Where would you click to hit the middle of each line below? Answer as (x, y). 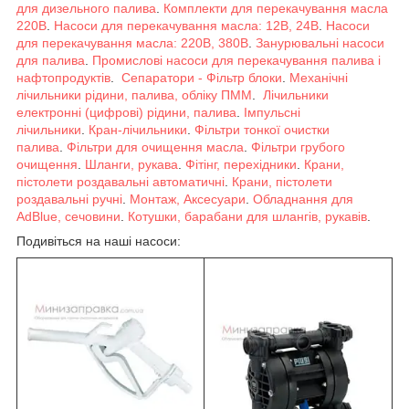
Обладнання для (303, 199)
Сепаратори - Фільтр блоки (202, 77)
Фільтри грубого (298, 147)
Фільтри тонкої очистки (262, 129)
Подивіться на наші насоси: (99, 241)
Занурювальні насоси (320, 42)
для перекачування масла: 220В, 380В (132, 42)
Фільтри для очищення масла (155, 147)
